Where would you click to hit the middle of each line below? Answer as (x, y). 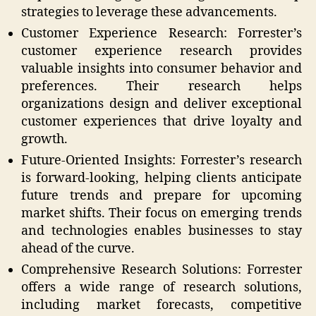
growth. (44, 140)
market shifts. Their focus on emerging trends (162, 214)
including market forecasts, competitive (162, 305)
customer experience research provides (162, 51)
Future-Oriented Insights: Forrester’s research (162, 161)
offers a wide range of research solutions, (162, 288)
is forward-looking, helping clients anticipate (162, 178)
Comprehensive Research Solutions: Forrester (162, 270)
